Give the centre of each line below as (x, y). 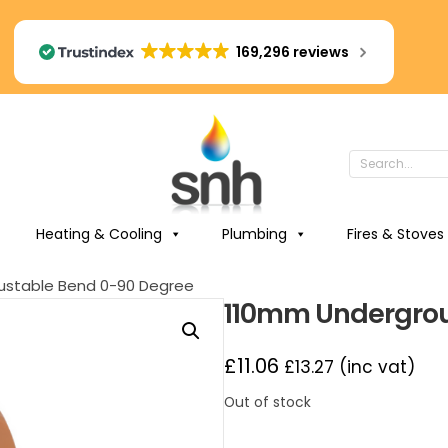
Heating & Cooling (98, 234)
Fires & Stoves (395, 234)
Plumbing (254, 234)
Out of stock (267, 402)
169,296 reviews (293, 52)
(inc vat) (374, 367)
